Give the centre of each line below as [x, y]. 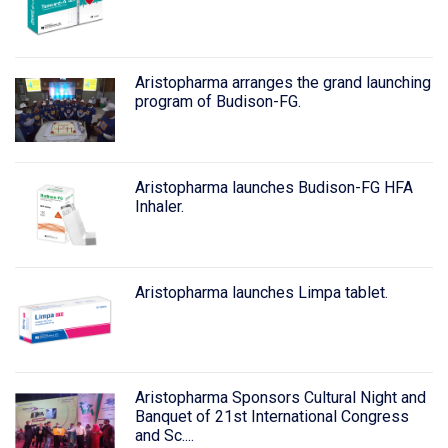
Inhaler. [159, 206]
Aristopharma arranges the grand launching [282, 83]
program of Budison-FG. [217, 102]
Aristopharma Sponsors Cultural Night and [280, 397]
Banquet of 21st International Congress [271, 416]
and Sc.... [164, 435]
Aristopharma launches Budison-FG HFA [273, 187]
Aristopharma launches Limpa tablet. [261, 292]
